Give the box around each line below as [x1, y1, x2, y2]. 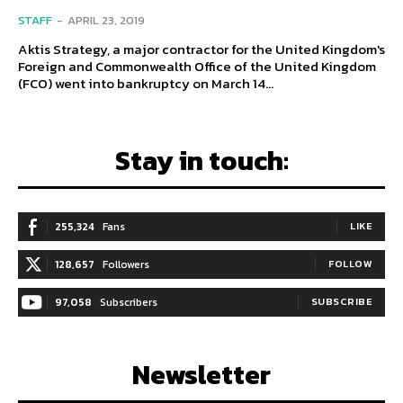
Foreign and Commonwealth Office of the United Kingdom [18, 56, 376, 77]
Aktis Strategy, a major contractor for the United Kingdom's [18, 39, 385, 60]
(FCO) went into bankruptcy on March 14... [18, 73, 273, 94]
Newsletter [132, 354, 271, 396]
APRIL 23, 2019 [67, 12, 145, 30]
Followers [103, 256, 149, 273]
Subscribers [100, 294, 157, 311]
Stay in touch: [114, 140, 289, 182]
